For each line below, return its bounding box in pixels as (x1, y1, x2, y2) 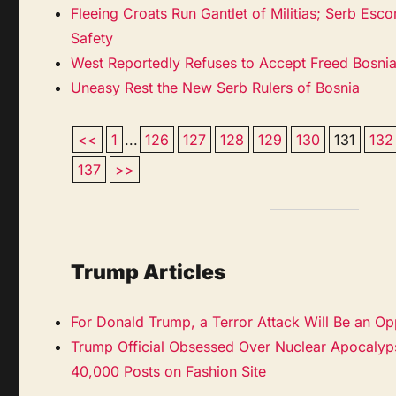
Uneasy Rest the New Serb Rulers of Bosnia (71, 78, 361, 96)
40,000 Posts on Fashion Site (71, 362, 267, 380)
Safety (71, 28, 114, 47)
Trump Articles (71, 259, 227, 285)
